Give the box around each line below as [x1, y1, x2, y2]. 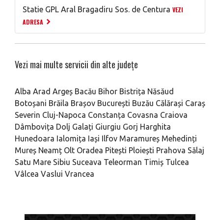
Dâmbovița [15, 122, 54, 131]
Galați [72, 122, 93, 131]
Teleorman [104, 158, 142, 166]
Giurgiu [95, 122, 121, 131]
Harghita [140, 122, 171, 131]
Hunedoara [15, 134, 55, 143]
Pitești [105, 146, 127, 155]
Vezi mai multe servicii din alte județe [15, 58, 138, 71]
